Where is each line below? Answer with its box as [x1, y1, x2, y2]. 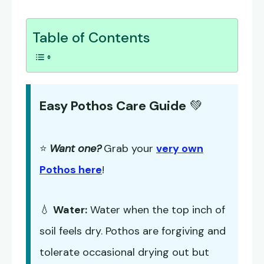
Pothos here [39, 163, 102, 177]
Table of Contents [32, 28, 150, 47]
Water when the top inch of [87, 203, 225, 217]
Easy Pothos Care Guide [39, 97, 186, 115]
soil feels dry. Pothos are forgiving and [39, 224, 226, 239]
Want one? [49, 141, 101, 156]
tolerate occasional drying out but [39, 245, 209, 260]
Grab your [104, 141, 156, 156]
